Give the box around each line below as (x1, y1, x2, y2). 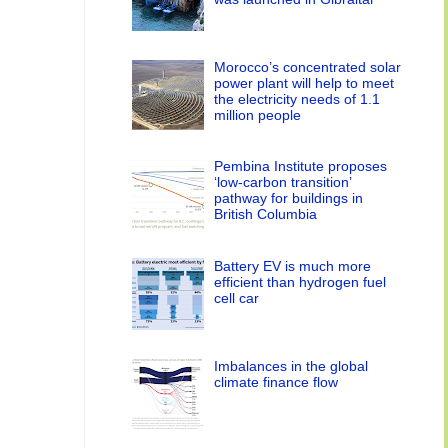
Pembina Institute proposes (214, 158, 388, 175)
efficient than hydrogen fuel (214, 274, 387, 291)
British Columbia (214, 206, 318, 223)
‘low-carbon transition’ (214, 174, 352, 191)
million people (214, 106, 302, 123)
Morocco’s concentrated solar (214, 58, 402, 75)
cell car (214, 290, 260, 307)
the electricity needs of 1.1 (214, 90, 381, 107)
